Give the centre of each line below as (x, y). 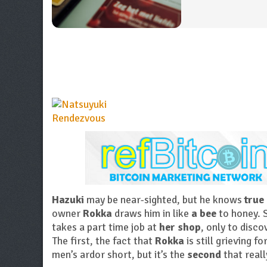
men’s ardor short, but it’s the (119, 255)
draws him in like (152, 214)
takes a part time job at (105, 227)
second (204, 255)
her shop (180, 227)
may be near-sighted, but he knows (164, 200)
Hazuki (68, 200)
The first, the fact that (103, 241)
